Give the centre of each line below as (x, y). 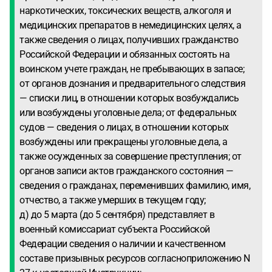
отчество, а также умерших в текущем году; (113, 200)
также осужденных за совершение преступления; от (131, 156)
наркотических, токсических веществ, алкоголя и (125, 11)
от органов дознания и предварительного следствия (132, 83)
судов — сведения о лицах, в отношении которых (124, 127)
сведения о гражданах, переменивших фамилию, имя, (135, 185)
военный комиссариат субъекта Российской (115, 229)
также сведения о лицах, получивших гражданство (129, 40)
